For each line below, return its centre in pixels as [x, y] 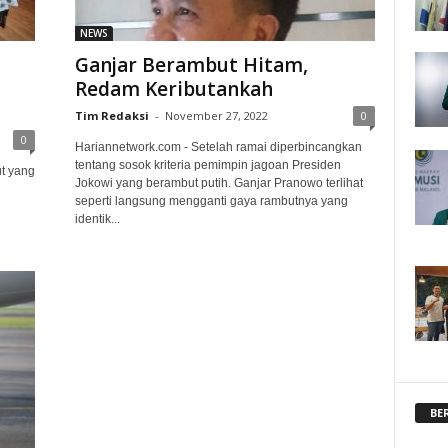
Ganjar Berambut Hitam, [191, 65]
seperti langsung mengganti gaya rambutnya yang [211, 201]
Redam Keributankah [173, 89]
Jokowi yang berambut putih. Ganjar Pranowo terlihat [218, 183]
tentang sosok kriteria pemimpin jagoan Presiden [207, 165]
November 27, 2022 [216, 115]
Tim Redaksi [111, 115]
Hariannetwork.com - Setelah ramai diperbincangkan [218, 147]
